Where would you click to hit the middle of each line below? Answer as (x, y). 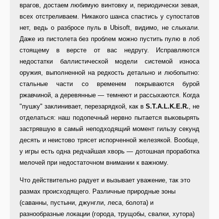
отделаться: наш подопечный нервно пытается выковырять (109, 118)
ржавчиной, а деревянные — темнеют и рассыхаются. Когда (109, 95)
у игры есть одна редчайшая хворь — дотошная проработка (109, 152)
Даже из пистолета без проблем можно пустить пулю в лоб (109, 39)
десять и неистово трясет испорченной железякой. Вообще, (109, 140)
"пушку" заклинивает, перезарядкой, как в (83, 107)
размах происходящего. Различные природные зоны (98, 192)
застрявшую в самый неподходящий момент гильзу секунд (109, 129)
